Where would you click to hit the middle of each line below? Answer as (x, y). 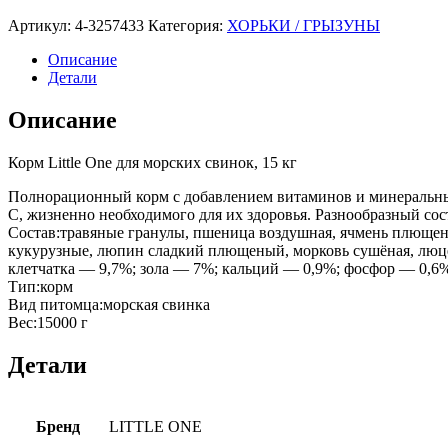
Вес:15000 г (48, 322)
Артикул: (41, 25)
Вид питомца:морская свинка (109, 304)
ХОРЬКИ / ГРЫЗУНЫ (303, 25)
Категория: (187, 25)
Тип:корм (40, 286)
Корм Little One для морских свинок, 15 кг (152, 162)
